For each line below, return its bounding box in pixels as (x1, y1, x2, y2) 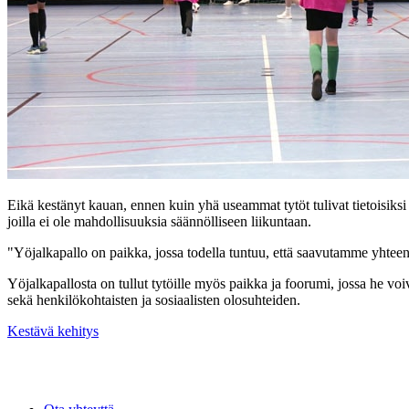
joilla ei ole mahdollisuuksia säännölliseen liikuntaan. (7, 214, 311, 230)
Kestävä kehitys (7, 323, 99, 340)
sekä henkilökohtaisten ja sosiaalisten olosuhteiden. (7, 292, 300, 309)
